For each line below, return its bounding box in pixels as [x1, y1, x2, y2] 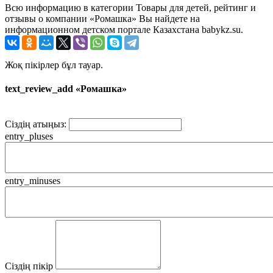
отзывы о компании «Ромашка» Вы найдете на [5, 13, 200, 24]
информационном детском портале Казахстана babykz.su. [5, 24, 243, 35]
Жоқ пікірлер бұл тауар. [5, 59, 103, 70]
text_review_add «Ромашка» [5, 83, 127, 94]
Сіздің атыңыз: [5, 119, 66, 130]
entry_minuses [5, 175, 60, 186]
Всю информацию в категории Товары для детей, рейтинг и [5, 2, 256, 13]
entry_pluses [5, 131, 53, 142]
